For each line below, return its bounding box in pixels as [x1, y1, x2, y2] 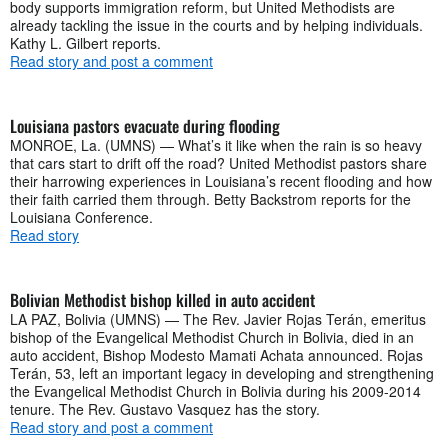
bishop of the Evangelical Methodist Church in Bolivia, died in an [10, 326, 414, 347]
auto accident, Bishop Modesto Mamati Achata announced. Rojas [10, 344, 423, 365]
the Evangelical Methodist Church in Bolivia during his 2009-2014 [10, 380, 421, 401]
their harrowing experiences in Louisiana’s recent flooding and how [10, 170, 432, 191]
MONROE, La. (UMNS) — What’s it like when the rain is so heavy [10, 134, 422, 155]
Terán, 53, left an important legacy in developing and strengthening [10, 362, 434, 383]
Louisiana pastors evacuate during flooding [10, 113, 280, 138]
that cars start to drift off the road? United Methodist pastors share [10, 152, 427, 173]
